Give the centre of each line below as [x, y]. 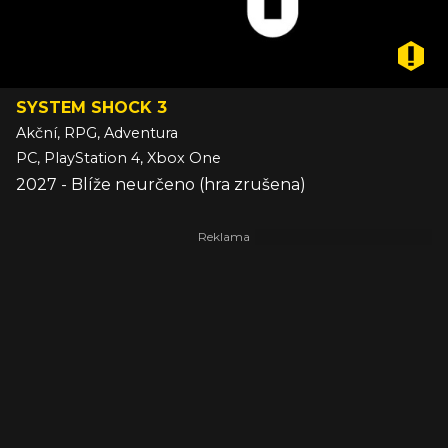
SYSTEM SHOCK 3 [91, 108]
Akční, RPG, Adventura [97, 133]
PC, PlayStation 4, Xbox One [118, 158]
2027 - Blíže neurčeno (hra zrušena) [161, 185]
